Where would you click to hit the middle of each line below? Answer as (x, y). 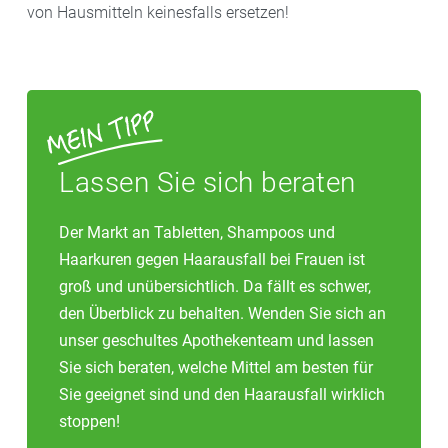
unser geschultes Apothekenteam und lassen (216, 340)
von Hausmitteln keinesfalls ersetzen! (158, 12)
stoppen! (89, 421)
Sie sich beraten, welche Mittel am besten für (216, 367)
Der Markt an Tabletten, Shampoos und (197, 232)
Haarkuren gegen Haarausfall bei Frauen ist (212, 259)
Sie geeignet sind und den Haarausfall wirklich (222, 394)
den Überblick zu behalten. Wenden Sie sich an (222, 313)
